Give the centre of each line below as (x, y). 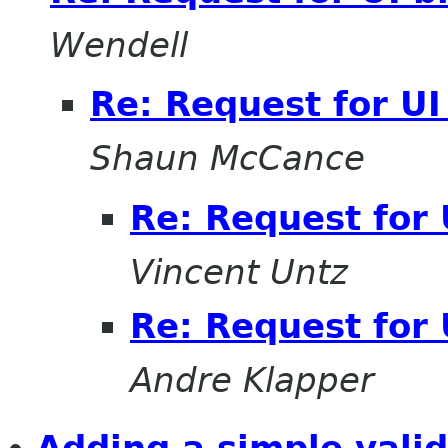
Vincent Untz (239, 272)
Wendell (119, 44)
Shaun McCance (227, 158)
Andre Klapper (252, 380)
